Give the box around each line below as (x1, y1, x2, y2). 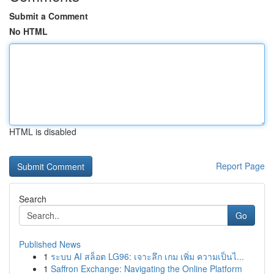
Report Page (216, 160, 265, 172)
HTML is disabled (9, 125, 76, 138)
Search (19, 193, 46, 205)
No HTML (9, 25, 48, 37)
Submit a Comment (9, 10, 88, 22)
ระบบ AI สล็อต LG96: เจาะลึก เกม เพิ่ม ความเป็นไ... (51, 250, 244, 262)
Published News (19, 238, 81, 250)
